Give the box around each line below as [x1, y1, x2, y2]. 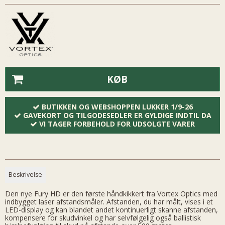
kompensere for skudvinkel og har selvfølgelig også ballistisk [5, 213, 201, 223]
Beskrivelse [9, 170, 43, 179]
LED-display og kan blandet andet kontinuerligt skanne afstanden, [5, 205, 218, 215]
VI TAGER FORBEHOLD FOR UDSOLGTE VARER [39, 119, 195, 129]
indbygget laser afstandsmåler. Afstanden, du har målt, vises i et [5, 197, 213, 207]
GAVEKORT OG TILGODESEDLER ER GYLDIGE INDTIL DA [23, 110, 211, 120]
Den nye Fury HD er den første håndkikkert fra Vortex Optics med [5, 189, 217, 199]
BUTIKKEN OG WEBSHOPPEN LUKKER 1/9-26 [41, 101, 193, 111]
